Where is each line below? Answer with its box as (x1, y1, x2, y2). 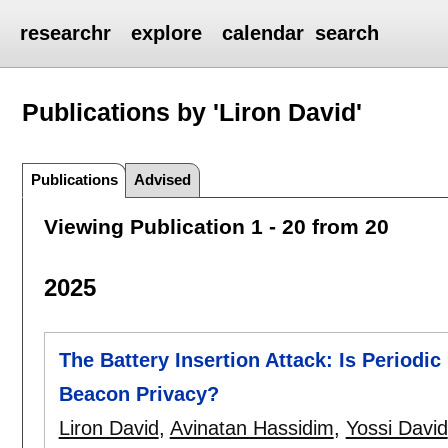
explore (131, 22, 203, 44)
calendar (222, 22, 305, 44)
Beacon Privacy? (58, 383, 219, 406)
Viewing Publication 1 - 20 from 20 (43, 214, 389, 238)
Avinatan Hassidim (169, 417, 334, 440)
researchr (20, 22, 112, 44)
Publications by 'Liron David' (22, 97, 363, 126)
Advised (134, 170, 192, 188)
